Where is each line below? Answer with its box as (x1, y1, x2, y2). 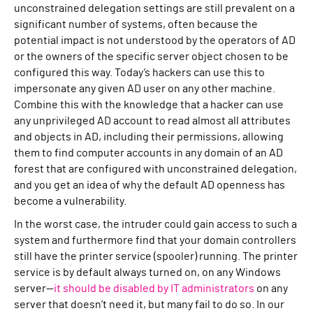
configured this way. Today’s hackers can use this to (14, 67, 265, 78)
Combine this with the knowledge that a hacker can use (14, 99, 284, 110)
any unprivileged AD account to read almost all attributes (14, 115, 291, 126)
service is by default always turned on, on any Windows (14, 267, 281, 278)
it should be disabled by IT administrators (54, 283, 254, 294)
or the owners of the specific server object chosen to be (14, 51, 289, 62)
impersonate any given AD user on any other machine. (14, 83, 275, 94)
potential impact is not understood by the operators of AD (14, 35, 296, 46)
